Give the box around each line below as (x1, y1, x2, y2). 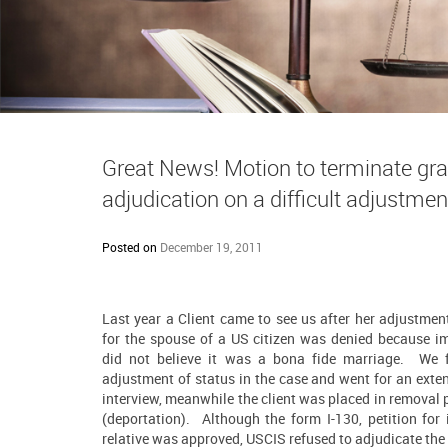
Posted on (102, 239, 160, 255)
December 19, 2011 (160, 239, 263, 255)
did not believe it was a (102, 349, 273, 368)
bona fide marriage (272, 349, 401, 368)
